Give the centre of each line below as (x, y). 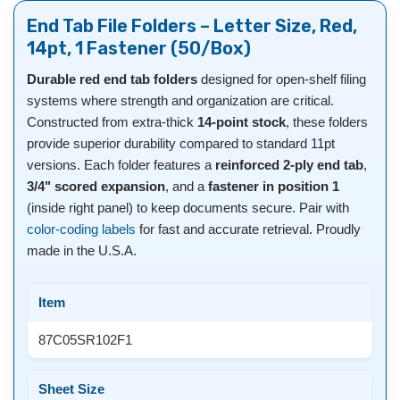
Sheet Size (71, 389)
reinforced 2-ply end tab (289, 165)
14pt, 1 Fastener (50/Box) (139, 49)
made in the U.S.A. (82, 251)
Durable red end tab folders (112, 79)
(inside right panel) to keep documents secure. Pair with (188, 208)
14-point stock (242, 122)
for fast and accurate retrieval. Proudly (248, 229)
